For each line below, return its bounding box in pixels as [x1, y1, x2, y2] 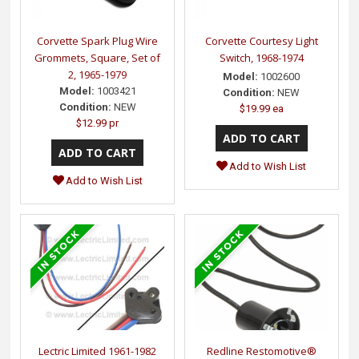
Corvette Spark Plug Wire [37, 33, 159, 48]
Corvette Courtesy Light [204, 33, 318, 48]
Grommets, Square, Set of [34, 50, 161, 65]
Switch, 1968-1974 [219, 50, 304, 65]
